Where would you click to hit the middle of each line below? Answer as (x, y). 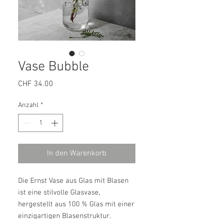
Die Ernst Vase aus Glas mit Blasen (73, 181)
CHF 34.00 (36, 84)
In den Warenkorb (77, 154)
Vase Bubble (54, 67)
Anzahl (28, 106)
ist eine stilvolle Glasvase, (59, 193)
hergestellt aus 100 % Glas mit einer (76, 205)
